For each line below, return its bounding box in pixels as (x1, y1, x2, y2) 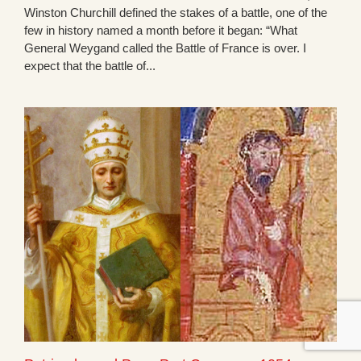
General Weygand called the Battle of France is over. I (24, 41, 306, 56)
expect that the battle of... (24, 59, 156, 73)
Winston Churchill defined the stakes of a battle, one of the (24, 6, 327, 20)
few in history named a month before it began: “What (24, 23, 297, 38)
